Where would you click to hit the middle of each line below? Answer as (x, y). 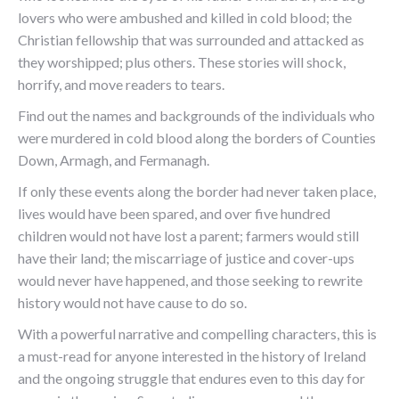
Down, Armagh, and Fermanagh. (114, 160)
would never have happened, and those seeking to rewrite (190, 280)
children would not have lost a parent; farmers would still (188, 236)
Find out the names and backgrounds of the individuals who (196, 115)
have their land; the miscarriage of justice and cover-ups (186, 258)
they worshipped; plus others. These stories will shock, (182, 62)
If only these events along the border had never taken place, (197, 191)
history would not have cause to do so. (132, 302)
